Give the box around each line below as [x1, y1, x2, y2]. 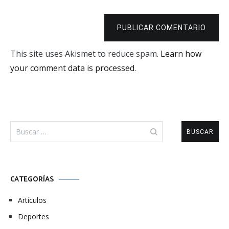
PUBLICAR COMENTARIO [117, 24, 206, 32]
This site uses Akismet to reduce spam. [10, 48, 161, 59]
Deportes [18, 212, 49, 221]
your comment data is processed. [10, 62, 136, 74]
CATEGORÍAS [10, 174, 54, 186]
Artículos [18, 195, 47, 205]
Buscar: [10, 121, 38, 132]
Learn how [161, 48, 201, 59]
